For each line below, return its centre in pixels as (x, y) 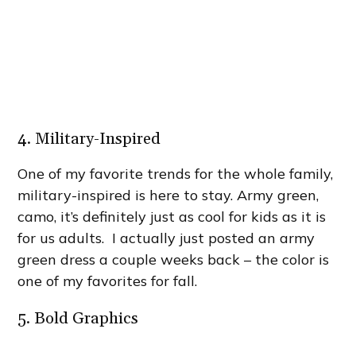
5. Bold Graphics (78, 318)
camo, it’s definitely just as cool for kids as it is (172, 216)
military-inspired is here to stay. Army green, (168, 195)
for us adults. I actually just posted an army (166, 238)
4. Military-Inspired (89, 139)
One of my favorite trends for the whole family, (176, 173)
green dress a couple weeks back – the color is (174, 259)
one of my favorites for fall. (108, 281)
